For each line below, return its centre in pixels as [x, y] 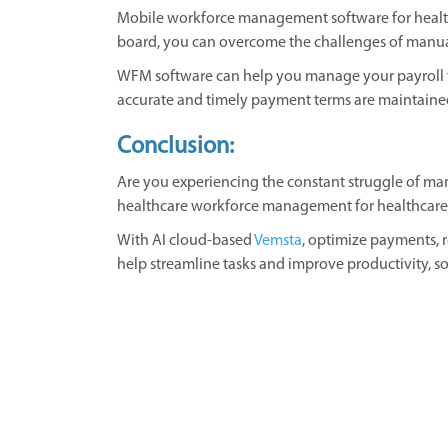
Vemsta [278, 241]
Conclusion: [175, 147]
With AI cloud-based [185, 241]
